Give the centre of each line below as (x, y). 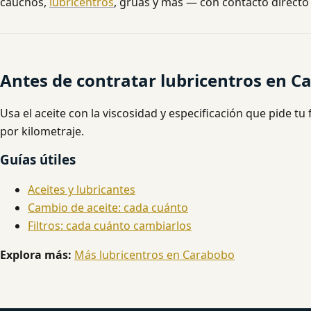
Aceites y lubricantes (82, 190)
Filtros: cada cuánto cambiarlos (110, 226)
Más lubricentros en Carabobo (154, 255)
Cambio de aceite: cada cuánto (108, 208)
